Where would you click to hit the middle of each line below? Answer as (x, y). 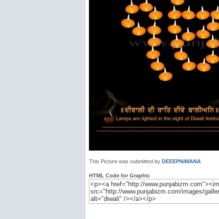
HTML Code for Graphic (120, 175)
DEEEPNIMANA (181, 161)
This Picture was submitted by (125, 161)
